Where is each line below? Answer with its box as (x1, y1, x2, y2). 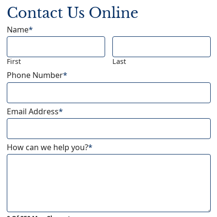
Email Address (6, 106, 59, 117)
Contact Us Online (6, 4, 139, 22)
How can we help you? (6, 141, 88, 153)
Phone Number (6, 70, 63, 81)
